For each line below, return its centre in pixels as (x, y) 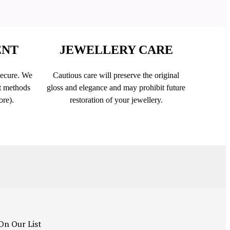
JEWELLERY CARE (116, 50)
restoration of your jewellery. (116, 100)
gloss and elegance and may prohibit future (116, 88)
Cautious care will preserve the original (116, 75)
